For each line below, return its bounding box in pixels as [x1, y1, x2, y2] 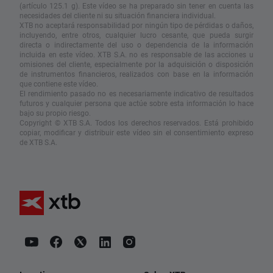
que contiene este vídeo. [19, 79, 98, 89]
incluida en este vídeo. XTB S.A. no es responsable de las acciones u [19, 49, 253, 60]
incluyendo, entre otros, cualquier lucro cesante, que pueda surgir [19, 30, 253, 40]
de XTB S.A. [19, 137, 57, 147]
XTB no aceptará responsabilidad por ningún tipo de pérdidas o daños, [19, 20, 253, 30]
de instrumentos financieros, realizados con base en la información [19, 69, 253, 79]
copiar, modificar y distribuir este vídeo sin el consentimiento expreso [19, 127, 253, 138]
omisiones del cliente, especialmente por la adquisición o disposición [19, 59, 253, 69]
